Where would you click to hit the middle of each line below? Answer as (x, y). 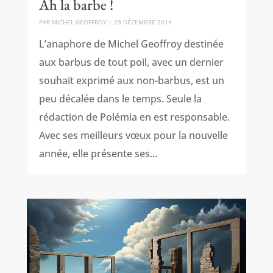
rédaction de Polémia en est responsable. (134, 117)
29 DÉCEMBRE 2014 (143, 22)
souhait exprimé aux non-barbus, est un (131, 80)
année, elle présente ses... (98, 153)
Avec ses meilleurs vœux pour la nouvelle (133, 135)
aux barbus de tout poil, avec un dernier (131, 62)
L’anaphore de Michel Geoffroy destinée (131, 44)
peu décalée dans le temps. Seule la (120, 98)
